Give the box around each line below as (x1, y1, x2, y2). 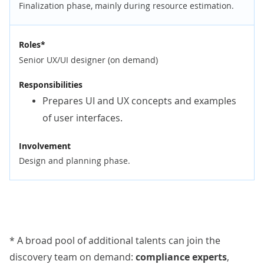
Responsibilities (19, 78, 82, 90)
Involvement (19, 140, 71, 151)
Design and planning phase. (19, 154, 130, 166)
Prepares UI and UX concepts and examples (42, 94, 236, 107)
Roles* (19, 38, 45, 50)
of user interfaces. (42, 111, 123, 124)
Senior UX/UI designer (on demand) (19, 54, 158, 65)
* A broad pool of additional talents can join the (9, 233, 220, 247)
